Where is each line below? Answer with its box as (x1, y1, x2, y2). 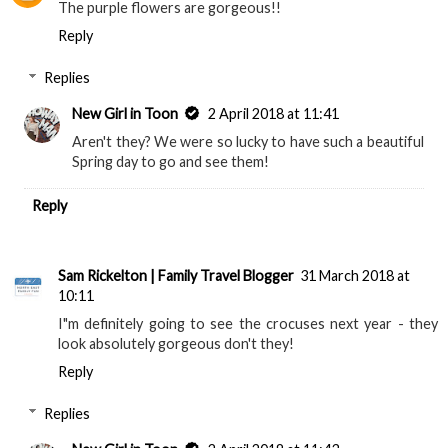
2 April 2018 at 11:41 (208, 105, 340, 122)
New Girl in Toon (72, 105, 179, 122)
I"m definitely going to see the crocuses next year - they (58, 315, 438, 333)
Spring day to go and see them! (72, 153, 270, 170)
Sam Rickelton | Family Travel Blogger (58, 267, 294, 285)
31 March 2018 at (300, 267, 410, 285)
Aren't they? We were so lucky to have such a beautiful (72, 133, 424, 150)
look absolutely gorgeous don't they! (58, 335, 294, 353)
